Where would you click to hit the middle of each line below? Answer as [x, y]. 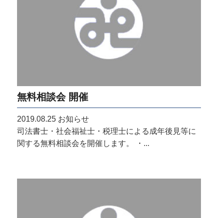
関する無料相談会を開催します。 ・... [83, 143]
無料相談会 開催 [53, 96]
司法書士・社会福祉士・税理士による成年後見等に [107, 131]
